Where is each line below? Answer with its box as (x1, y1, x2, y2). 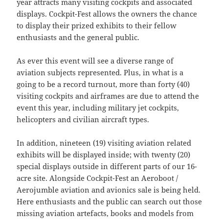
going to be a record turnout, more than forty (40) (17, 79, 190, 89)
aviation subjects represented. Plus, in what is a (17, 67, 184, 77)
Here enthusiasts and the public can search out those (17, 196, 202, 206)
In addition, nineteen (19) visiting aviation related (17, 137, 192, 148)
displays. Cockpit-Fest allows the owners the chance (17, 8, 197, 19)
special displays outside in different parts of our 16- (17, 161, 197, 171)
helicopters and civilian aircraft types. (17, 114, 150, 124)
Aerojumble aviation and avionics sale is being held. (17, 184, 201, 195)
